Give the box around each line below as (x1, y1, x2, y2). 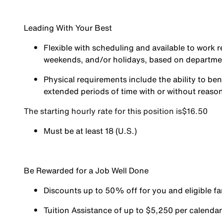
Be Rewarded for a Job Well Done (23, 165, 149, 176)
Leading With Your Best (23, 22, 112, 34)
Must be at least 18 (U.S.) (43, 125, 139, 137)
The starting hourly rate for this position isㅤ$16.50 (23, 105, 208, 117)
